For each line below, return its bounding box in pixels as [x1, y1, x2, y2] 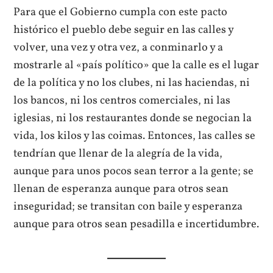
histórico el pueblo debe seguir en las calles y [13, 22, 234, 38]
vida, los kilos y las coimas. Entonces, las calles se [13, 128, 256, 144]
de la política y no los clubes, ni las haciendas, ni [13, 75, 250, 91]
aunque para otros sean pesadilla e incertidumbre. [13, 216, 260, 233]
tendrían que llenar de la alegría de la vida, [13, 146, 223, 162]
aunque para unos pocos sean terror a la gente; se [13, 163, 254, 180]
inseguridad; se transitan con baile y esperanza [13, 199, 243, 215]
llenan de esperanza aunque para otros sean [13, 181, 229, 197]
